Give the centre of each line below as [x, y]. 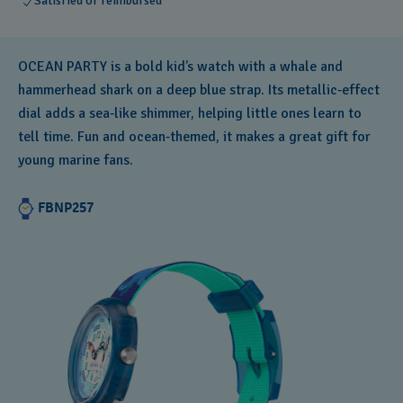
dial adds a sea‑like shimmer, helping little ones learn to [190, 113]
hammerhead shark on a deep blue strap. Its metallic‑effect [199, 90]
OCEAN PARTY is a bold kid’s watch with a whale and [180, 67]
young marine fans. [76, 160]
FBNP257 [66, 208]
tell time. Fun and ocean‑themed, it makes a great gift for [194, 137]
